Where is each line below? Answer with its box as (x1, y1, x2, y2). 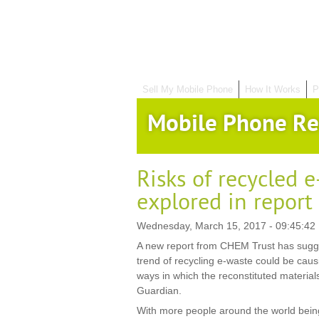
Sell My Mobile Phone (142, 84, 233, 95)
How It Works (245, 84, 300, 95)
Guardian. (137, 285, 182, 296)
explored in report (137, 189, 313, 216)
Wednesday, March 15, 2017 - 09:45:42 (137, 220, 315, 231)
